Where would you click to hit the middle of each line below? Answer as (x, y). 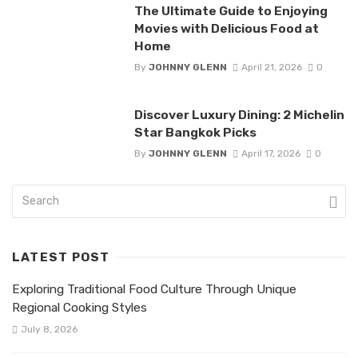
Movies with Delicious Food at (226, 28)
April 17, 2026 (270, 154)
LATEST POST (61, 258)
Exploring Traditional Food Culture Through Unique (154, 290)
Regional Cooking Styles (80, 308)
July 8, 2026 (49, 330)
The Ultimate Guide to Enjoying (231, 10)
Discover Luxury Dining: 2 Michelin (239, 114)
